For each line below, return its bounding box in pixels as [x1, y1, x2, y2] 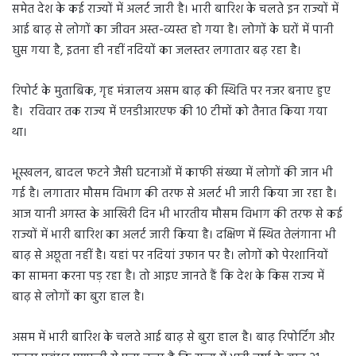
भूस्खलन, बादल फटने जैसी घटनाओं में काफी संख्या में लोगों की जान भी [12, 163, 333, 183]
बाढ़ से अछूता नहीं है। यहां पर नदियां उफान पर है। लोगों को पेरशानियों [12, 246, 328, 265]
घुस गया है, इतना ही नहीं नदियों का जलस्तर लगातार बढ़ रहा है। [12, 41, 301, 60]
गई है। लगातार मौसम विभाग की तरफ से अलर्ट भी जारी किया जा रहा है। [12, 184, 337, 203]
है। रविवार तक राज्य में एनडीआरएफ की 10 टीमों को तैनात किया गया [12, 102, 327, 122]
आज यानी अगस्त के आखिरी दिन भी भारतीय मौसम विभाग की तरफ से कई [12, 204, 342, 224]
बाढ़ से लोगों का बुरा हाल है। [12, 287, 145, 307]
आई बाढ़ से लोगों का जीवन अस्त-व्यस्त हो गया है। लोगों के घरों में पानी [12, 20, 334, 40]
